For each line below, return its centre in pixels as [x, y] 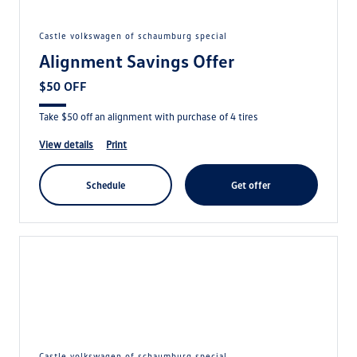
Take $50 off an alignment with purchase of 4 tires [149, 116]
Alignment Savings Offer [137, 61]
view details [70, 144]
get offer [255, 185]
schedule [109, 185]
